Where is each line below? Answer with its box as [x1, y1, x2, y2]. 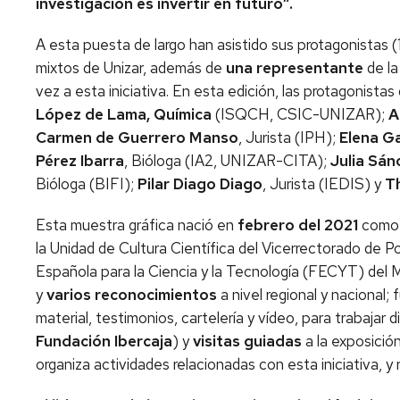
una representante [226, 58, 363, 78]
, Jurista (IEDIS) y [262, 174, 385, 194]
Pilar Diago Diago [137, 174, 262, 194]
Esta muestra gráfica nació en [36, 215, 237, 235]
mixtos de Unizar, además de [36, 58, 226, 78]
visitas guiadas [193, 331, 302, 351]
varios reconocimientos [46, 285, 217, 304]
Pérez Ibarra [36, 151, 124, 171]
